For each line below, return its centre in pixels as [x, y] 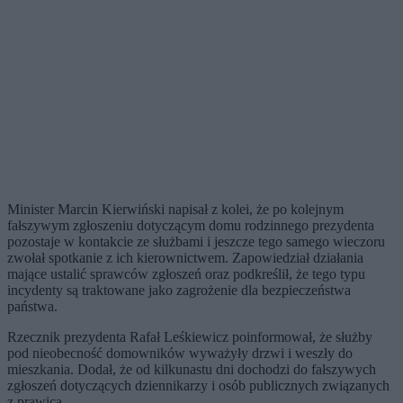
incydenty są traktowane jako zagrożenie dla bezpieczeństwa [179, 290]
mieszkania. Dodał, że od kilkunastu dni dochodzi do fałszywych [192, 369]
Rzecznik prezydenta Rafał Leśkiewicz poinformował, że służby [190, 337]
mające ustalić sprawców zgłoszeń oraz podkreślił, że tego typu [186, 274]
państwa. [32, 306]
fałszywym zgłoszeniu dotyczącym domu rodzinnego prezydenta [191, 225]
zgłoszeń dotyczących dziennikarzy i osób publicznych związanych [198, 385]
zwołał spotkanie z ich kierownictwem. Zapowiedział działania [185, 258]
